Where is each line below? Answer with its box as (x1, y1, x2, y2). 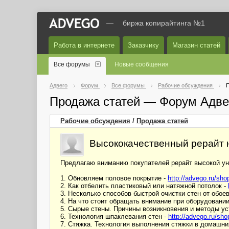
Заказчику (128, 41, 159, 49)
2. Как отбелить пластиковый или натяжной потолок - (60, 182, 228, 190)
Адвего (50, 82, 67, 88)
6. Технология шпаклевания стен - (60, 213, 168, 220)
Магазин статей (172, 41, 220, 49)
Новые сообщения (114, 61, 169, 68)
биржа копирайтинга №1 (123, 19, 205, 27)
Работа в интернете (54, 41, 114, 49)
